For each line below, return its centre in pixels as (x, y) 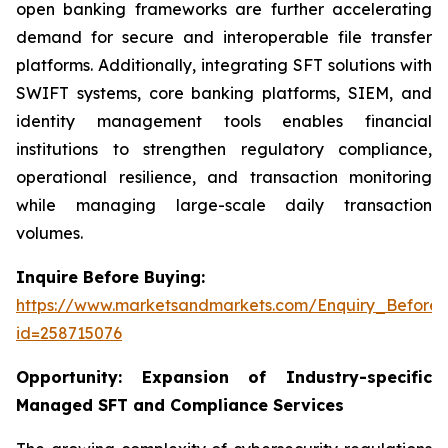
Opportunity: (79, 377)
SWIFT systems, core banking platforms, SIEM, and (224, 93)
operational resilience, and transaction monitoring (224, 177)
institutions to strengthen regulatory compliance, (224, 149)
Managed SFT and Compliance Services (180, 405)
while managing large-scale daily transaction (224, 205)
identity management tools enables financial (224, 121)
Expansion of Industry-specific (287, 377)
